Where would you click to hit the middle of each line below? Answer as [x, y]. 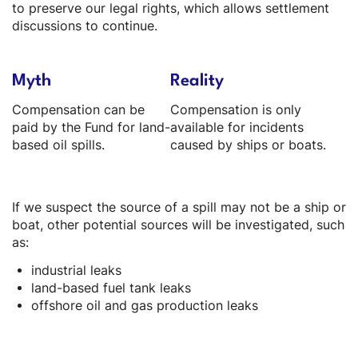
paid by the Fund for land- [91, 127]
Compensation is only [236, 109]
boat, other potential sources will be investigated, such [178, 225]
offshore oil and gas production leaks [144, 305]
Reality [197, 81]
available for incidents [237, 127]
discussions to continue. [85, 26]
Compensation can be [78, 109]
